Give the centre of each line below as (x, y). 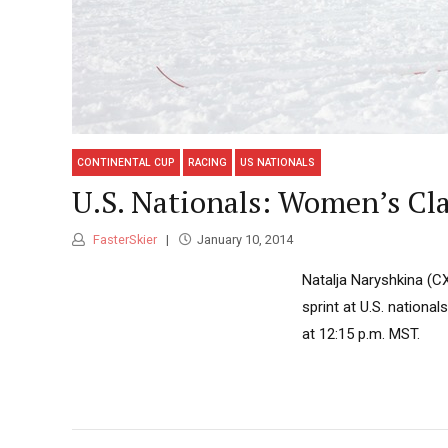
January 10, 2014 (244, 239)
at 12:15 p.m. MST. (361, 333)
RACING (208, 162)
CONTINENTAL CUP (126, 162)
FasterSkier (123, 239)
